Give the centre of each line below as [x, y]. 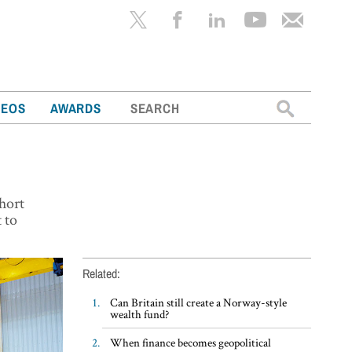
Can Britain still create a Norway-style [198, 302]
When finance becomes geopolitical [190, 342]
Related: [101, 273]
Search [274, 106]
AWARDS [76, 108]
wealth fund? [139, 313]
